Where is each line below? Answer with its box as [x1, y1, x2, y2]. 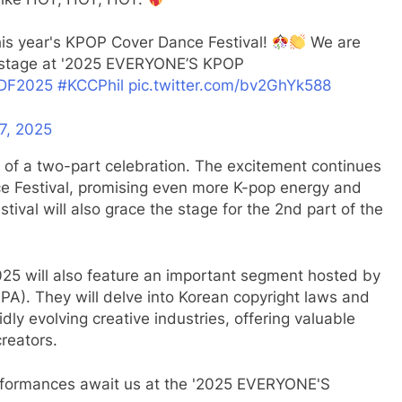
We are [306, 32, 362, 51]
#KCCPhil [57, 75, 124, 94]
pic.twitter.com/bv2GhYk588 [127, 75, 331, 94]
